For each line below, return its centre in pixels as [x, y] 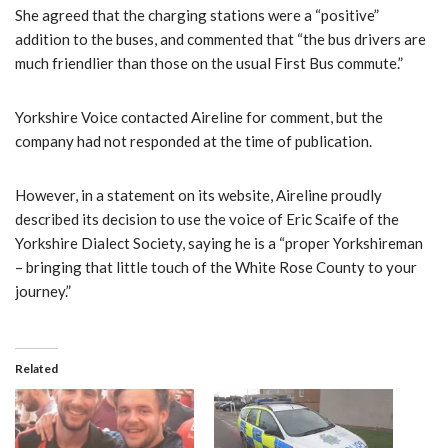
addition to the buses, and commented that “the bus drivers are [220, 38]
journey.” [43, 290]
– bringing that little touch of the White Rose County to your [216, 266]
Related [36, 368]
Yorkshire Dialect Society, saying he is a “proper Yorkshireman [219, 242]
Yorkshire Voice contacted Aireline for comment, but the [199, 116]
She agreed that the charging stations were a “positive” [197, 14]
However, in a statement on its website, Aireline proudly [198, 194]
